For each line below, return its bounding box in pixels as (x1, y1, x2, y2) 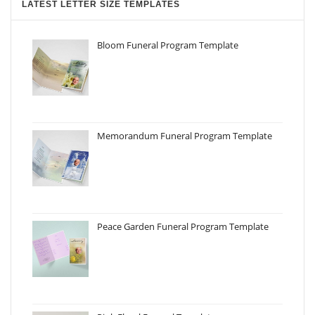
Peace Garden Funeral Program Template (97, 219, 269, 233)
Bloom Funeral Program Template (97, 38, 238, 51)
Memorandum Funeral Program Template (97, 129, 272, 142)
